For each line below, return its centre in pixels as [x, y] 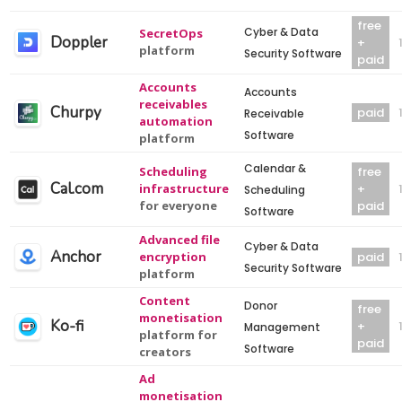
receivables [174, 104]
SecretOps [171, 33]
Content [165, 301]
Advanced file [180, 240]
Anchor [76, 257]
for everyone [179, 205]
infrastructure [184, 188]
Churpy [76, 113]
